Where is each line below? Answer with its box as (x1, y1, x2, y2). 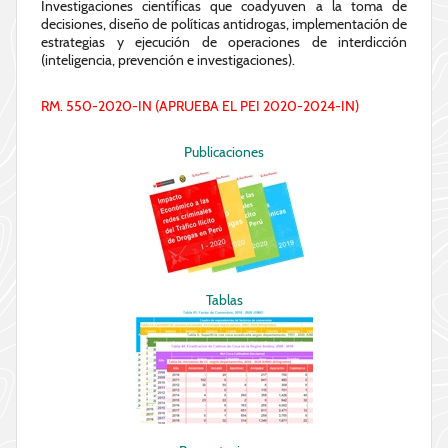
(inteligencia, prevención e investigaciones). (41, 51, 295, 70)
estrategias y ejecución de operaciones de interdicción (41, 33, 407, 52)
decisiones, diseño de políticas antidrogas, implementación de (41, 15, 407, 34)
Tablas (205, 291, 243, 310)
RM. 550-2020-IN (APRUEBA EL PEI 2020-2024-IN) (41, 97, 359, 116)
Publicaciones (184, 143, 264, 162)
